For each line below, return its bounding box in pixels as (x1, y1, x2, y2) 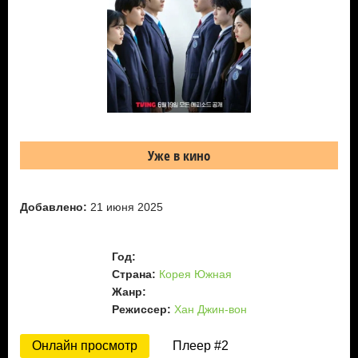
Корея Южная (158, 267, 232, 280)
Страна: (111, 267, 156, 280)
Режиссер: (111, 302, 171, 316)
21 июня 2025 (87, 200, 163, 213)
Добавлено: (20, 200, 87, 213)
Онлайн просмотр (32, 338, 137, 352)
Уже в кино (148, 145, 210, 165)
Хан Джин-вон (173, 302, 247, 316)
